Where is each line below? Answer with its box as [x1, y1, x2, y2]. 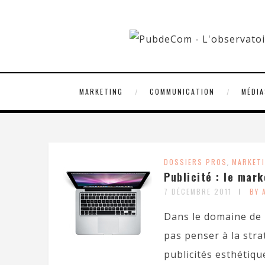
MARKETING [79, 86, 123, 96]
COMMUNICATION [149, 86, 215, 96]
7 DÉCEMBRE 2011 [164, 186, 232, 196]
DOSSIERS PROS [164, 157, 227, 167]
